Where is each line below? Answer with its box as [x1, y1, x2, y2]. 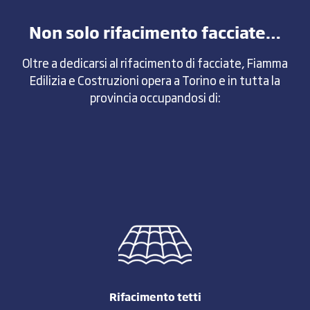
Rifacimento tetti [109, 289, 201, 305]
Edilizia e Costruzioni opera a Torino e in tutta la [30, 71, 280, 89]
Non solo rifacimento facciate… [29, 19, 281, 44]
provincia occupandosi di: [89, 88, 221, 106]
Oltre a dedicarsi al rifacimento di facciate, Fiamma [22, 53, 288, 71]
